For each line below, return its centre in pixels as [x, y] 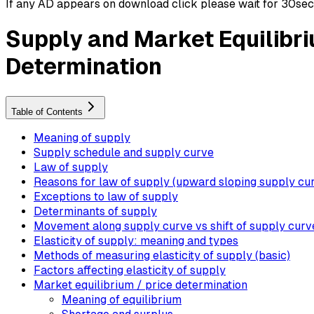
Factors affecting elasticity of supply [130, 270]
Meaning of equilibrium [122, 299]
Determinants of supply [95, 211]
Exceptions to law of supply [106, 196]
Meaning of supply [82, 137]
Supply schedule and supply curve [124, 152]
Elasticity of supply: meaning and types [136, 240]
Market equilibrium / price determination [141, 285]
